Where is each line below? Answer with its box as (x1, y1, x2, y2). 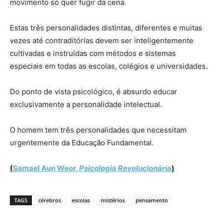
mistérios (101, 196, 125, 204)
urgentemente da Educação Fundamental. (10, 137, 154, 147)
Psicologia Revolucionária (79, 163, 171, 173)
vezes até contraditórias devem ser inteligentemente (10, 35, 193, 45)
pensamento (136, 196, 168, 204)
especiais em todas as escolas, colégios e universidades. (10, 61, 208, 71)
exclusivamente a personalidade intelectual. (10, 99, 162, 109)
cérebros (38, 196, 61, 204)
